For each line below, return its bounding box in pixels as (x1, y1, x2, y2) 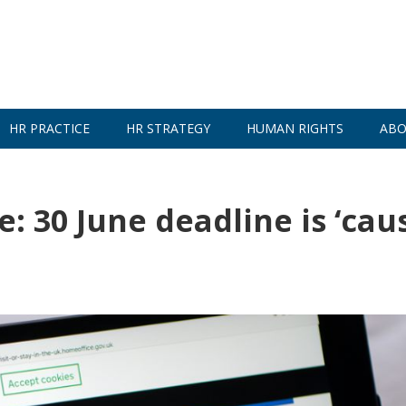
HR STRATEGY (126, 120, 210, 137)
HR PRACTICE (9, 120, 90, 137)
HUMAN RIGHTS (246, 120, 343, 137)
